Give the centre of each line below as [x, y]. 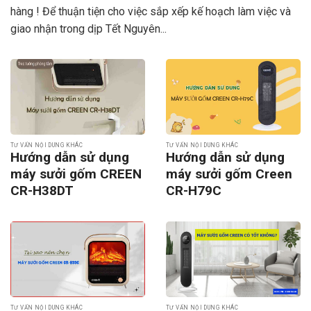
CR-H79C [194, 191]
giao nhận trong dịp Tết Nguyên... [89, 28]
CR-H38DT [42, 191]
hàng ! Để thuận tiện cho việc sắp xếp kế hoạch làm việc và [151, 11]
